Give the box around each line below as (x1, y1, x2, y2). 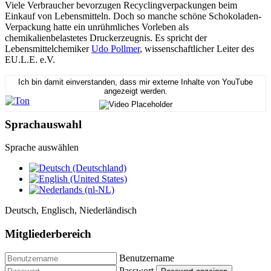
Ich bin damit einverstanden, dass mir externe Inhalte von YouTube (18, 77, 253, 87)
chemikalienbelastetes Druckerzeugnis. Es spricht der (5, 32, 207, 43)
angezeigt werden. (103, 87, 168, 96)
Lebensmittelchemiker (5, 43, 91, 54)
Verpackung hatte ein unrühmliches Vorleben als (5, 21, 189, 32)
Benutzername (119, 252, 174, 263)
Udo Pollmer (91, 43, 140, 54)
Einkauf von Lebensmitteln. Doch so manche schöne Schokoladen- (5, 10, 261, 21)
